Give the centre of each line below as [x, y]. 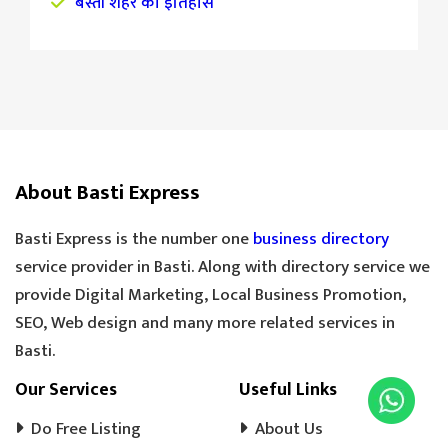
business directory [321, 239]
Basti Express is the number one [134, 239]
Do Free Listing [86, 429]
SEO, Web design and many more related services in [205, 323]
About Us [289, 429]
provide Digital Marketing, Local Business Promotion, [210, 295]
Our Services [66, 390]
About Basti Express [107, 192]
